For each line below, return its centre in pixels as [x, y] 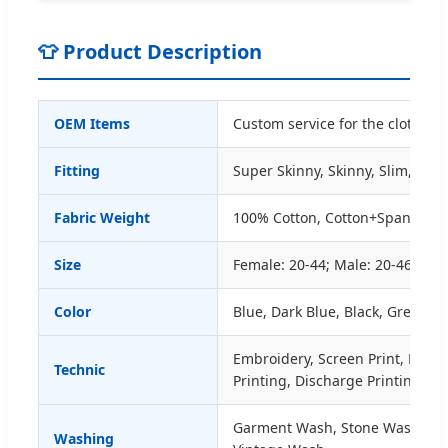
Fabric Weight [102, 218]
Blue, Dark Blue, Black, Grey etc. [339, 312]
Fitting [77, 171]
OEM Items [92, 124]
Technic [79, 370]
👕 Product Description [150, 52]
